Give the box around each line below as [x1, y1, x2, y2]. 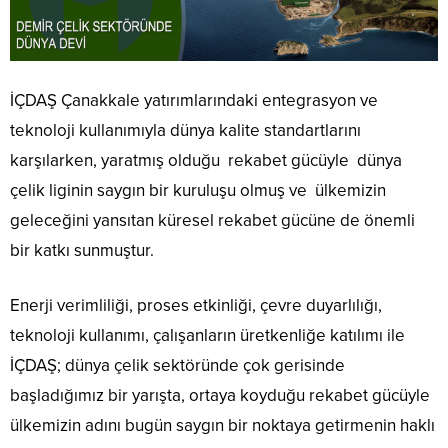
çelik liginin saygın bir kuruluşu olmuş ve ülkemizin [10, 179, 386, 201]
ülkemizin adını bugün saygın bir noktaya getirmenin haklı [10, 414, 435, 436]
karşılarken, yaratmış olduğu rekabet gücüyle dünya [10, 149, 402, 171]
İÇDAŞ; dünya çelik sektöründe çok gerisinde [10, 354, 345, 376]
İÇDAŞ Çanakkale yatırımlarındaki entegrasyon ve [10, 89, 378, 111]
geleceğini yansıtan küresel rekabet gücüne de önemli [10, 209, 415, 231]
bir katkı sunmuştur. [10, 239, 154, 261]
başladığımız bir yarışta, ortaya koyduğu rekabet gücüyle [10, 384, 430, 406]
